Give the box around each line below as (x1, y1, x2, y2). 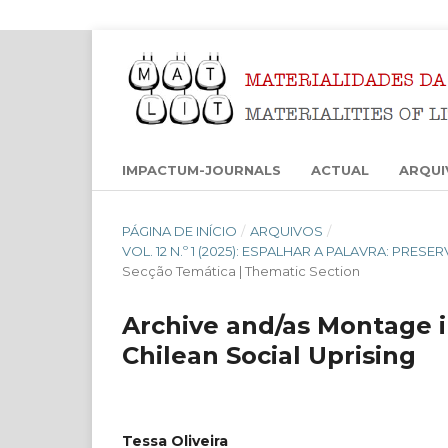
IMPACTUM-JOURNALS (122, 161, 281, 178)
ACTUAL (311, 161, 369, 178)
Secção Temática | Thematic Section (122, 262, 360, 279)
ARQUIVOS (249, 222, 323, 239)
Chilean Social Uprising (122, 340, 416, 370)
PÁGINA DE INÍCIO (122, 222, 237, 239)
